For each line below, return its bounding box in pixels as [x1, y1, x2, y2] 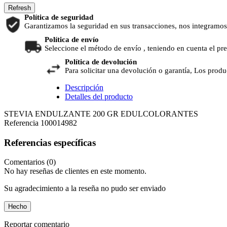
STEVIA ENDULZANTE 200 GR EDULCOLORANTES [4, 109, 198, 119]
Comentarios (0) [4, 158, 56, 167]
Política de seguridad [24, 13, 97, 22]
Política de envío [45, 35, 99, 44]
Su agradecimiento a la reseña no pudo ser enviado [4, 184, 166, 193]
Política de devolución [65, 58, 137, 66]
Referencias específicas [4, 137, 96, 148]
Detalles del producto [65, 92, 133, 101]
